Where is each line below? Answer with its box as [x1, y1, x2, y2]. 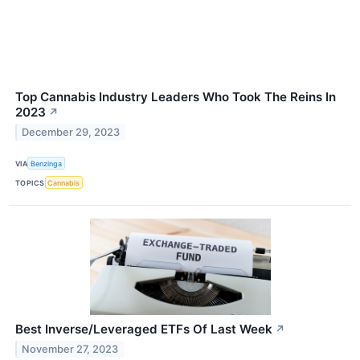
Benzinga [31, 158, 63, 168]
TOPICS [15, 178, 45, 187]
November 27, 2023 [22, 343, 119, 356]
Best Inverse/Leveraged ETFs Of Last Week [15, 321, 272, 337]
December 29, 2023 [22, 125, 121, 138]
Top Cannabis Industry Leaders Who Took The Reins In [15, 89, 336, 105]
